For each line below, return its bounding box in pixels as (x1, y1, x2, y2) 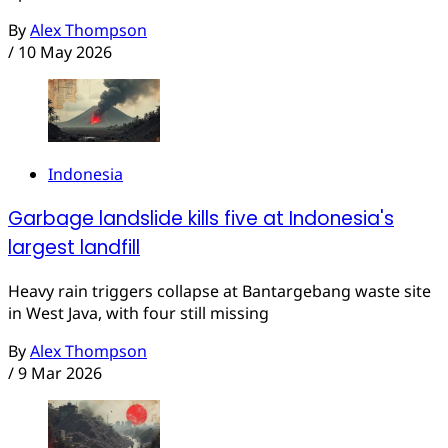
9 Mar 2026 (18, 362, 102, 385)
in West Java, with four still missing (8, 302, 269, 325)
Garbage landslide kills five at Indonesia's (8, 204, 394, 232)
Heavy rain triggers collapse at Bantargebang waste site (8, 280, 431, 303)
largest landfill (8, 233, 140, 261)
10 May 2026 (18, 41, 112, 64)
